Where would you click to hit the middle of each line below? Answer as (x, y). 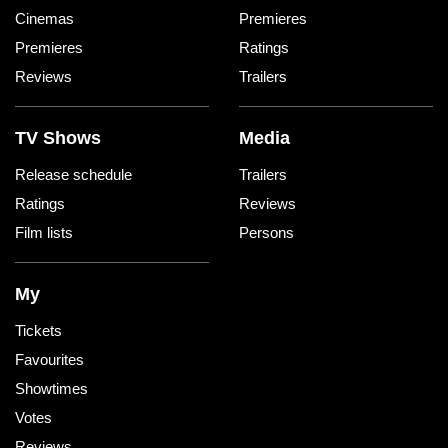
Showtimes (51, 389)
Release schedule (73, 175)
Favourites (49, 360)
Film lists (44, 233)
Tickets (38, 331)
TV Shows (58, 138)
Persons (266, 233)
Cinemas (44, 19)
